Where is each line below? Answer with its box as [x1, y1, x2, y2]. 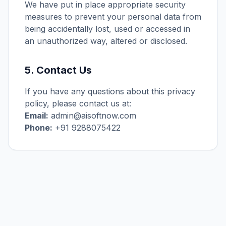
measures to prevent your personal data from [25, 12, 201, 22]
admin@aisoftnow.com [48, 110, 136, 121]
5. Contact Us [25, 64, 92, 76]
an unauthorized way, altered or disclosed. [25, 36, 187, 46]
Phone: [25, 123, 52, 133]
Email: [25, 110, 48, 121]
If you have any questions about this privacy [25, 86, 195, 96]
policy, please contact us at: [25, 98, 131, 108]
